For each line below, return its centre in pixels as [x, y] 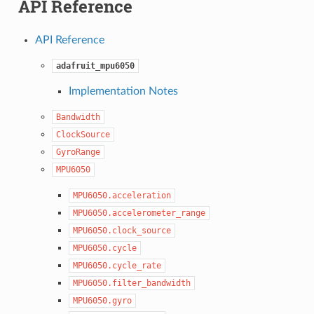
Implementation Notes [123, 91]
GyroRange [78, 152]
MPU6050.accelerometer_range [139, 213]
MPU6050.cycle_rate [117, 265]
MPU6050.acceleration [122, 195]
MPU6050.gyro [102, 300]
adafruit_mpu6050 [95, 66]
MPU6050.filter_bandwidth [131, 283]
